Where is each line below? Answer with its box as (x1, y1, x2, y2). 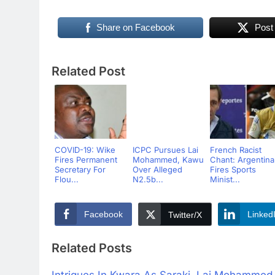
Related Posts (52, 241, 132, 256)
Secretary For (55, 164, 106, 174)
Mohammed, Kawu (132, 154, 204, 165)
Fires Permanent (55, 154, 117, 165)
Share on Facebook (96, 21, 175, 33)
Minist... (210, 174, 240, 184)
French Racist (210, 144, 261, 155)
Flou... (55, 174, 79, 184)
